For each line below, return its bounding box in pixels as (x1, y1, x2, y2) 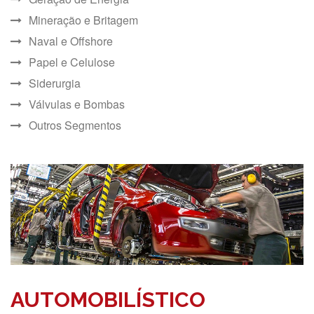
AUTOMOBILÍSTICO (11, 287, 205, 313)
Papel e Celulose (29, 53, 115, 70)
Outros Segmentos (29, 116, 121, 133)
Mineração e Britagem (29, 11, 138, 28)
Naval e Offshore (29, 32, 113, 49)
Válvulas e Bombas (29, 95, 125, 112)
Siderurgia (29, 74, 81, 91)
